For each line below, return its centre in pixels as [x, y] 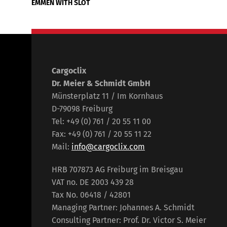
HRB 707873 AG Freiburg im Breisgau [117, 169]
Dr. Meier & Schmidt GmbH [101, 83]
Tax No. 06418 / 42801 [91, 195]
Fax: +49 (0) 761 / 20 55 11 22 [102, 134]
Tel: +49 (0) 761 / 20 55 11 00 [101, 121]
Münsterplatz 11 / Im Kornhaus [107, 96]
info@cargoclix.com [108, 147]
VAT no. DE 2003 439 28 [93, 182]
